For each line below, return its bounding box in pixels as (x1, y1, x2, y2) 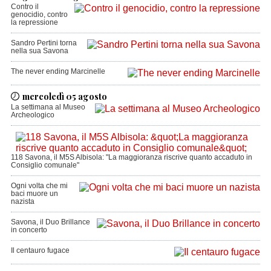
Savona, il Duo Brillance (10, 217, 90, 226)
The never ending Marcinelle (10, 67, 105, 76)
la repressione (10, 18, 58, 27)
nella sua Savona (10, 46, 68, 55)
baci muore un (10, 189, 58, 198)
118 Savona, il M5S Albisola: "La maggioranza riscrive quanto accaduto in (10, 152, 252, 162)
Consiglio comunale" (10, 160, 79, 169)
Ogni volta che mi (10, 181, 68, 190)
